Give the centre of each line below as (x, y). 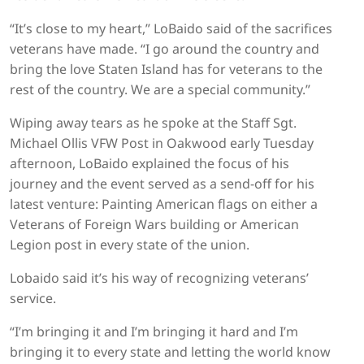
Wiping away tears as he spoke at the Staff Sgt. (153, 123)
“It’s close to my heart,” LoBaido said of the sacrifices (171, 29)
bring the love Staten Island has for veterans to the (166, 69)
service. (33, 299)
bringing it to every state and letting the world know (170, 352)
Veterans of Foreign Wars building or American (154, 225)
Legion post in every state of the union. (130, 245)
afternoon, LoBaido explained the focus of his (149, 164)
